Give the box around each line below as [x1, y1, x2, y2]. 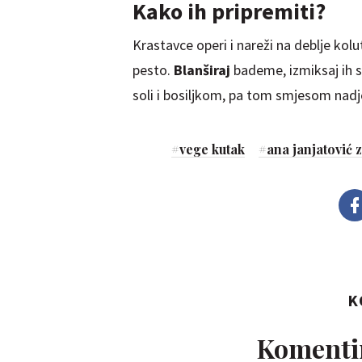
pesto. [132, 60, 174, 79]
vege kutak [179, 140, 246, 158]
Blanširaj [173, 60, 234, 79]
